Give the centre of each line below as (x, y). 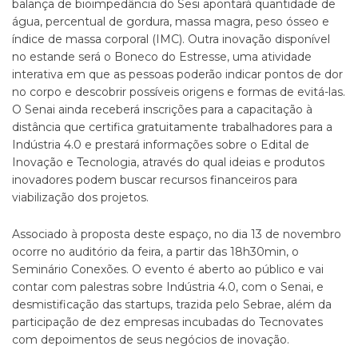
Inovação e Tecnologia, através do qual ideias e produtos (168, 162)
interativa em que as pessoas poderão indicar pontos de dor (177, 74)
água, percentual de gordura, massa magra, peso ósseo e (171, 22)
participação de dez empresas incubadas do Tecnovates (167, 322)
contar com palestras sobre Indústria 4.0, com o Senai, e (168, 287)
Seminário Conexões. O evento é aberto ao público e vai (168, 269)
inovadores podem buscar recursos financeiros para (155, 180)
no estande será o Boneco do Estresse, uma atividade (162, 57)
